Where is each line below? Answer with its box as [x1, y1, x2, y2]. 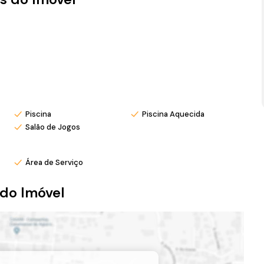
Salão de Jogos [25, 122, 80, 132]
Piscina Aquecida [141, 109, 204, 119]
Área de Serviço [25, 157, 83, 167]
